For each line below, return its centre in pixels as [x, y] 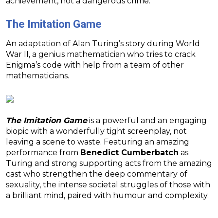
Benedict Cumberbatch [129, 153]
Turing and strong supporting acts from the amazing [109, 163]
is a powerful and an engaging [147, 121]
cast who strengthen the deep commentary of [97, 174]
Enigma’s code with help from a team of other [95, 65]
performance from [43, 153]
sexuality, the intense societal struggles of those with [108, 185]
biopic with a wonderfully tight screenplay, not [96, 131]
